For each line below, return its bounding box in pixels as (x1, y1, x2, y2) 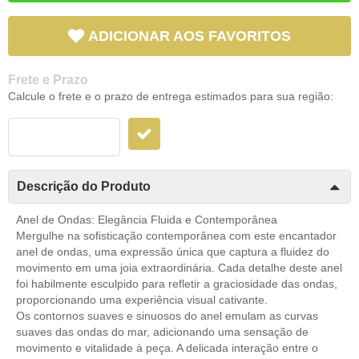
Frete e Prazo (8, 72, 88, 87)
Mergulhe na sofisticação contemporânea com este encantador (16, 228, 337, 242)
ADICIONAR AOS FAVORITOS (88, 27, 291, 44)
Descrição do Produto (17, 179, 151, 193)
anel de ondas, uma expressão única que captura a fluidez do (16, 244, 329, 258)
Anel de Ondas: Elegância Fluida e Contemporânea (16, 212, 277, 226)
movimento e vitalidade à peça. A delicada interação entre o (16, 341, 318, 354)
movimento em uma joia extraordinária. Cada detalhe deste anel (16, 260, 342, 274)
